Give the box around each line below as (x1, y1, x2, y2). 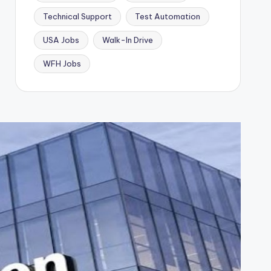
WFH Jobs (42, 59, 81, 68)
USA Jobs (42, 35, 79, 45)
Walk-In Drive (102, 35, 153, 45)
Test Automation (134, 11, 200, 21)
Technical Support (42, 11, 112, 21)
